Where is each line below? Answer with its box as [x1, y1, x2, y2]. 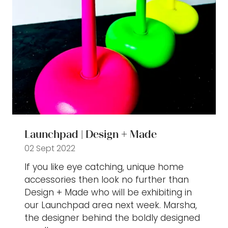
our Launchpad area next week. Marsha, [24, 198, 197, 211]
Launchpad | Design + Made [24, 127, 157, 140]
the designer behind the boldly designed [24, 211, 200, 224]
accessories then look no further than [24, 173, 189, 186]
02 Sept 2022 [24, 142, 75, 154]
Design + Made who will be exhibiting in [24, 186, 192, 198]
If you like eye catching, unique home [24, 160, 184, 173]
